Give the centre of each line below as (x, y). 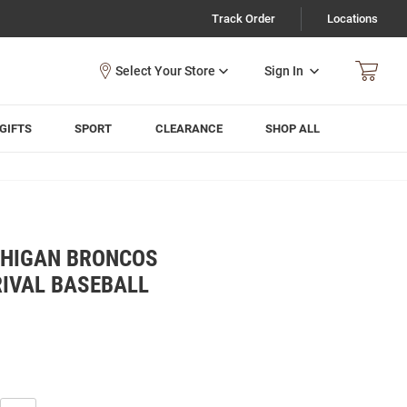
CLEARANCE (189, 129)
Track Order (243, 19)
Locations (352, 19)
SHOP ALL (293, 129)
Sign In (284, 70)
